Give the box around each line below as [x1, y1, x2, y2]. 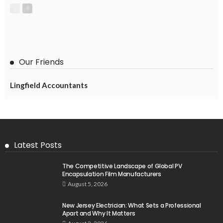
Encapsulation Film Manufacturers [62, 170, 161, 179]
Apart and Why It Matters [62, 209, 135, 218]
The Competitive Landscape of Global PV [62, 162, 182, 171]
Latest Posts [14, 139, 62, 151]
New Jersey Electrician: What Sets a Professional [62, 201, 201, 210]
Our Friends [19, 56, 64, 68]
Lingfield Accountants [10, 81, 88, 90]
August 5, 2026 [68, 180, 108, 188]
